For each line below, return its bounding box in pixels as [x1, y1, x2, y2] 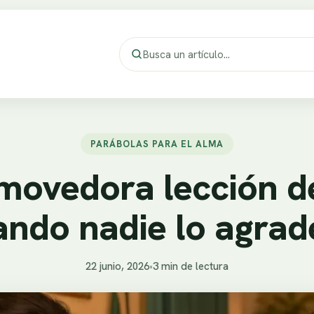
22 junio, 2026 [86, 259, 149, 274]
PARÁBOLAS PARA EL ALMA [90, 138, 224, 151]
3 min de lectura [153, 259, 228, 274]
